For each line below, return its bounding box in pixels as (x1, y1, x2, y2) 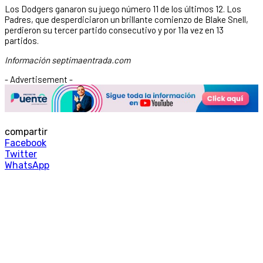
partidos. (5, 35, 39, 46)
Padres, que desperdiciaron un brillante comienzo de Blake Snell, (5, 14, 248, 25)
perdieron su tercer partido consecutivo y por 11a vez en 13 (5, 24, 224, 35)
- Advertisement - (5, 73, 73, 85)
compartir (5, 126, 48, 138)
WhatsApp (5, 160, 49, 171)
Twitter (5, 149, 37, 160)
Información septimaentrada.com (5, 54, 130, 65)
